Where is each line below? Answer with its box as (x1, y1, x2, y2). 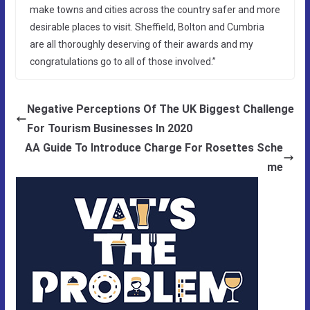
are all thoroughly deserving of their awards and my (29, 38, 253, 50)
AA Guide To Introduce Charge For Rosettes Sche (25, 140, 284, 154)
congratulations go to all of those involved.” (29, 55, 216, 67)
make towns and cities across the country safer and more (29, 3, 280, 15)
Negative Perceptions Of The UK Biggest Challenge (26, 102, 294, 116)
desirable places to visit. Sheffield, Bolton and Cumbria (29, 21, 264, 33)
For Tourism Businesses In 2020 (26, 121, 192, 135)
